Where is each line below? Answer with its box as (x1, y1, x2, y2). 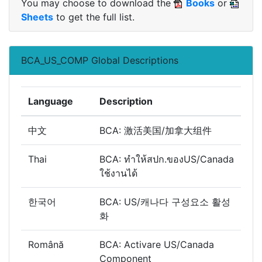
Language (28, 95, 73, 108)
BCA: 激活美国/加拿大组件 (99, 125, 215, 137)
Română (28, 239, 64, 251)
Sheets (21, 11, 53, 23)
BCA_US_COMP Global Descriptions (21, 54, 178, 67)
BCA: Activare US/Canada (99, 239, 214, 251)
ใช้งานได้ (99, 167, 140, 180)
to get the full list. (53, 11, 135, 23)
